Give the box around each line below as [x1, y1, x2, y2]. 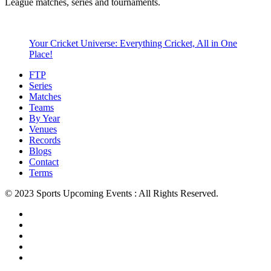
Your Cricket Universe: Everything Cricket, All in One [29, 38, 237, 49]
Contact [29, 157, 59, 168]
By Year [29, 113, 60, 124]
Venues [29, 124, 57, 135]
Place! [29, 49, 53, 60]
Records [29, 135, 60, 146]
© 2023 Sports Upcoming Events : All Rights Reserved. [5, 188, 218, 199]
